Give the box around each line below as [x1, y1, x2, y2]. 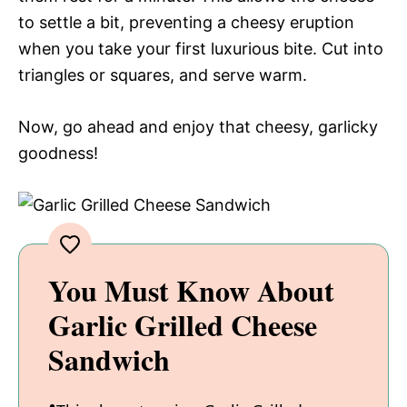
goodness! [18, 144, 98, 164]
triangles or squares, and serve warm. [18, 65, 307, 85]
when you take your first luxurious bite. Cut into [18, 39, 383, 59]
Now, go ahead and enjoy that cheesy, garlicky [18, 117, 378, 137]
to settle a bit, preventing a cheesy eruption [18, 13, 354, 33]
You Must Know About [48, 269, 334, 313]
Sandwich [48, 338, 170, 382]
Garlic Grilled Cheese [48, 303, 317, 347]
